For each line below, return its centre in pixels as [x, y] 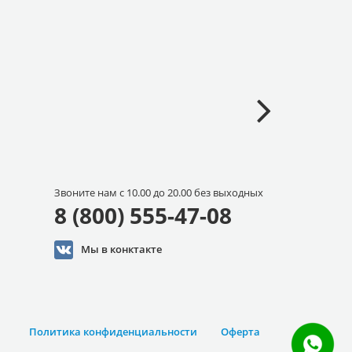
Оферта [240, 331]
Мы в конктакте [121, 249]
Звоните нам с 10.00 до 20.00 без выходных [158, 192]
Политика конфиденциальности [113, 331]
